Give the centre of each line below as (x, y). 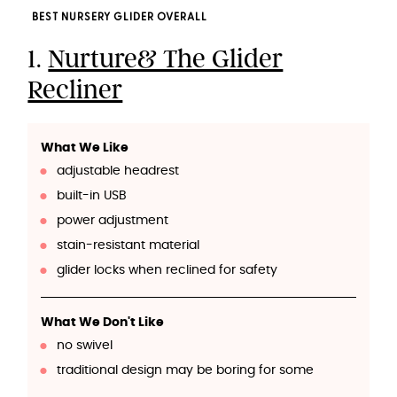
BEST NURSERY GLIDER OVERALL (120, 18)
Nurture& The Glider (166, 59)
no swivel (84, 346)
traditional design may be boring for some (185, 371)
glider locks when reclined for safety (167, 271)
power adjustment (112, 221)
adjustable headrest (117, 171)
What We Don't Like (103, 323)
